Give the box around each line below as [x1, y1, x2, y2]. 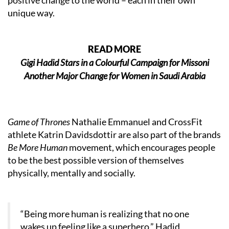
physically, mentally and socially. [8, 167, 135, 178]
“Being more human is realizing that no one [20, 209, 189, 219]
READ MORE [88, 43, 141, 55]
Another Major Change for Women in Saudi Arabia [24, 70, 205, 81]
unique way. [8, 7, 55, 18]
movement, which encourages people [67, 142, 215, 153]
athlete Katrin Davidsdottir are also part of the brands [8, 129, 221, 140]
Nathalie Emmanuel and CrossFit [72, 116, 202, 127]
